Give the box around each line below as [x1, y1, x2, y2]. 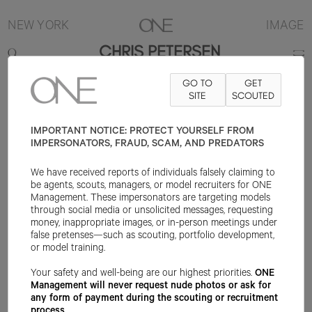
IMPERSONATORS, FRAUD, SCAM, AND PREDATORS [31, 139, 265, 150]
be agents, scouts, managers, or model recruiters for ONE [31, 181, 272, 192]
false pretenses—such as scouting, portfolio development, [31, 231, 275, 242]
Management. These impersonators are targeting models [31, 194, 271, 205]
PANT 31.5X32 [86, 90, 149, 101]
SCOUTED [232, 90, 275, 102]
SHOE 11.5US [152, 90, 211, 101]
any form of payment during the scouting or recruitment [31, 294, 279, 305]
